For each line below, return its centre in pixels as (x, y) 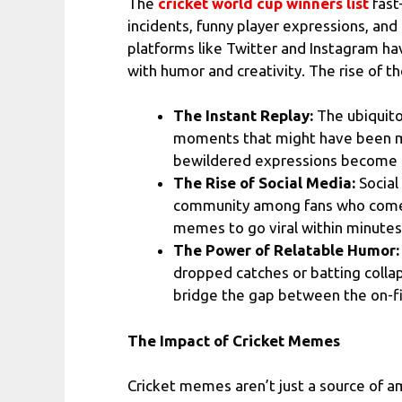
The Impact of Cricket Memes (234, 340)
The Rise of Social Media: (264, 183)
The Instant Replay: (243, 116)
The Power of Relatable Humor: (286, 250)
